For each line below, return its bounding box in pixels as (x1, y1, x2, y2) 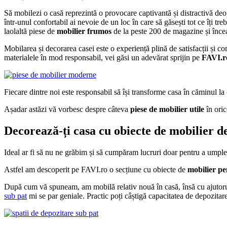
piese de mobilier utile (130, 105, 204, 114)
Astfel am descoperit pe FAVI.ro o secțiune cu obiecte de (4, 165, 185, 174)
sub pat (4, 192, 27, 201)
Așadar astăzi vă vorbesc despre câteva (4, 105, 130, 114)
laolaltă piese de (4, 27, 55, 36)
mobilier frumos (55, 27, 111, 36)
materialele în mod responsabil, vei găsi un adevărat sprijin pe (4, 53, 202, 62)
